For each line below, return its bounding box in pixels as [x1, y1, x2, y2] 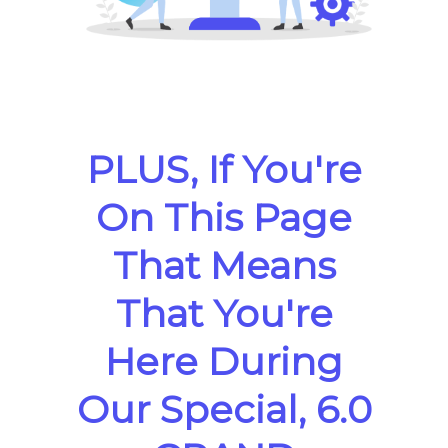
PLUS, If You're [86, 145, 362, 193]
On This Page [96, 193, 352, 241]
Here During [105, 337, 343, 385]
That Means [112, 241, 336, 289]
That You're [115, 289, 333, 337]
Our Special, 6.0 [76, 385, 372, 433]
